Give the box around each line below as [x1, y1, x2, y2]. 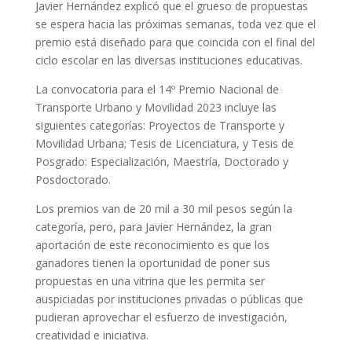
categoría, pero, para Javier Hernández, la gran [35, 218, 272, 234]
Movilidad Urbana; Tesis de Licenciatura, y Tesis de [35, 135, 294, 151]
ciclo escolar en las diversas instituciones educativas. [35, 52, 302, 68]
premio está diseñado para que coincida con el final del [35, 34, 315, 49]
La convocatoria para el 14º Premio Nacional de [35, 81, 279, 97]
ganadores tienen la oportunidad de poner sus [35, 255, 270, 270]
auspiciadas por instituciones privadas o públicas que [35, 291, 303, 306]
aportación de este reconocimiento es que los [35, 236, 269, 252]
